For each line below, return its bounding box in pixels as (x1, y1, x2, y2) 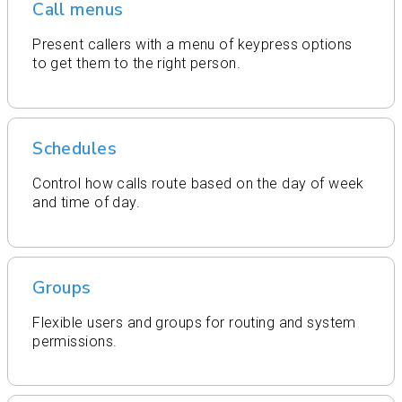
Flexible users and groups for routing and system (32, 313, 356, 331)
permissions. (32, 332, 118, 350)
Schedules (32, 137, 118, 162)
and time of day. (32, 194, 141, 212)
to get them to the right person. (32, 55, 241, 73)
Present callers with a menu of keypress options (32, 36, 353, 54)
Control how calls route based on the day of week (32, 175, 364, 193)
